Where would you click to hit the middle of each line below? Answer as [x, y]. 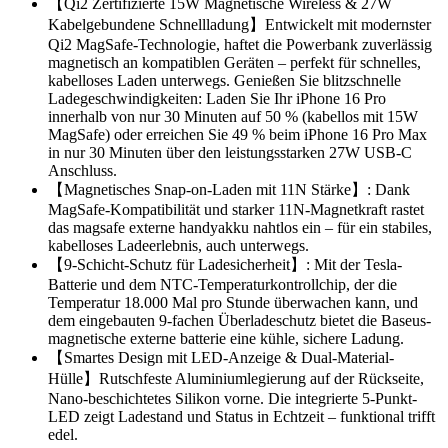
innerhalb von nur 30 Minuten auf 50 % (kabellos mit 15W [233, 116]
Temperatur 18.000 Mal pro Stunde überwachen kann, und [233, 302]
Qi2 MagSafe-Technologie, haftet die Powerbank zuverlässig [240, 44]
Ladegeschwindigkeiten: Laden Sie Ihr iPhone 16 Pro [217, 98]
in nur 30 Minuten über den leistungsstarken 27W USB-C [230, 152]
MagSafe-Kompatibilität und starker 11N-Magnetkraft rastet [236, 209]
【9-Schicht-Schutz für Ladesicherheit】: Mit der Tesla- [225, 264]
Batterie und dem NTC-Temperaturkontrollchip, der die [222, 284]
